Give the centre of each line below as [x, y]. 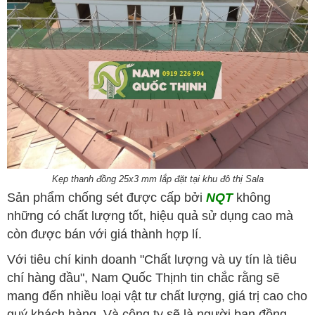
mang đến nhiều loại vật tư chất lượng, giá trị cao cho [157, 296]
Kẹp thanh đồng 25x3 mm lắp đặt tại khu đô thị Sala [157, 179]
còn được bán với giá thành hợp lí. [104, 234]
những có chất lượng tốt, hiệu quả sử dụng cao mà [150, 216]
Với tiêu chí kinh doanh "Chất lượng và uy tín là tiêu [152, 259]
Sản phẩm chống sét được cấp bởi [107, 197]
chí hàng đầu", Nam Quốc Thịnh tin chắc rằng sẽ [143, 277]
